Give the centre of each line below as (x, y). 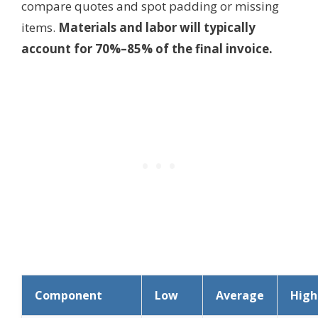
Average (240, 296)
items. (40, 27)
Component (68, 296)
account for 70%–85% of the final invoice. (147, 48)
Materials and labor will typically (157, 27)
